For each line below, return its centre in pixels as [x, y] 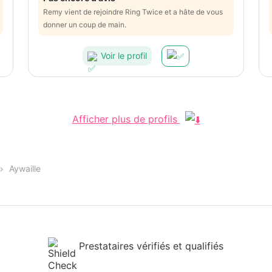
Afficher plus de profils [126, 119]
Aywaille [25, 169]
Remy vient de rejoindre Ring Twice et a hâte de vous [133, 12]
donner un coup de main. [85, 24]
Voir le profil [124, 56]
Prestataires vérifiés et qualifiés [151, 246]
